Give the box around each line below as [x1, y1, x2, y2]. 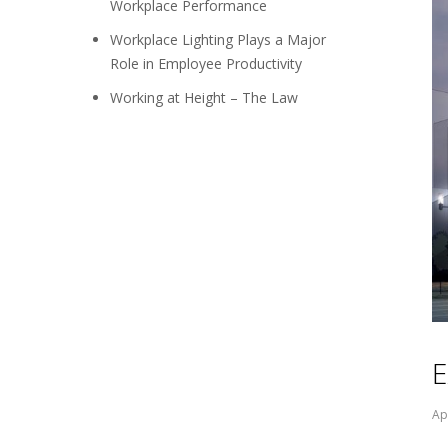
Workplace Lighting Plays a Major [110, 30, 327, 49]
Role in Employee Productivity [110, 54, 303, 73]
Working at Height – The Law [110, 88, 299, 107]
